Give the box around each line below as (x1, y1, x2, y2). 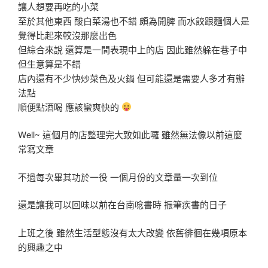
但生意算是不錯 (18, 57, 81, 70)
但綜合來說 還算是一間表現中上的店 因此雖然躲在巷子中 (18, 42, 247, 56)
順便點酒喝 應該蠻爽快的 (18, 100, 121, 113)
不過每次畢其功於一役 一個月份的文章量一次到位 (18, 170, 218, 183)
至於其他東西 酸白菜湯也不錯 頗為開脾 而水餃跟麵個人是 (18, 14, 249, 27)
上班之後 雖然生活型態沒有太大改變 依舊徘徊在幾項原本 (18, 226, 247, 239)
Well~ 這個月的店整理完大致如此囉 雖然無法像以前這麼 (18, 128, 242, 141)
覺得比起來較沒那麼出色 (18, 28, 117, 41)
